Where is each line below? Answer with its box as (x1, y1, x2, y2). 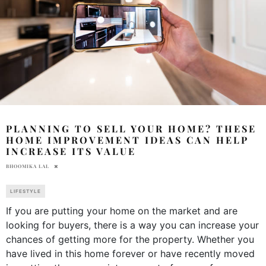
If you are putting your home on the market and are (6, 204, 237, 217)
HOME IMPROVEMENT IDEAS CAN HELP (6, 133, 249, 146)
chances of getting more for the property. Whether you (6, 233, 254, 245)
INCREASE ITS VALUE (6, 144, 140, 157)
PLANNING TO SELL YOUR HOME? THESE (6, 122, 256, 135)
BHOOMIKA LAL (6, 162, 49, 169)
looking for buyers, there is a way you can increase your (6, 218, 259, 231)
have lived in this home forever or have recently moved (6, 247, 255, 259)
